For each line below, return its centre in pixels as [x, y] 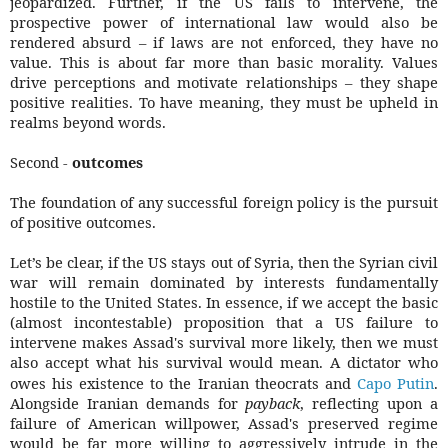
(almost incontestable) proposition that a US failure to [224, 322]
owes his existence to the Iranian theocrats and [180, 383]
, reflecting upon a [369, 403]
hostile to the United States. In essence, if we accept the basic [224, 302]
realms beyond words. [88, 122]
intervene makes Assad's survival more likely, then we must [224, 342]
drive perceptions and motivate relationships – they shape [224, 82]
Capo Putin [395, 383]
